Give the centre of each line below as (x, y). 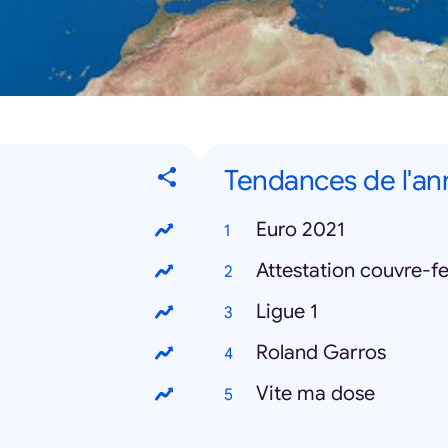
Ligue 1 (287, 311)
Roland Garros (321, 352)
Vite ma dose (315, 393)
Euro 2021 (300, 229)
